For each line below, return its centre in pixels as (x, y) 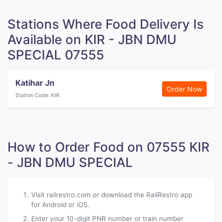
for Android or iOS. (60, 205)
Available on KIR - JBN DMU (92, 39)
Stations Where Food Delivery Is (106, 24)
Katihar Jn (35, 83)
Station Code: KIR (37, 95)
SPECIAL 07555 (56, 55)
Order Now (184, 89)
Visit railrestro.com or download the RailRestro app (112, 195)
